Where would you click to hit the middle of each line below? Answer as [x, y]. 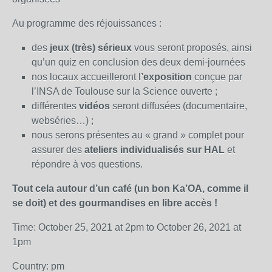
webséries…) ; [63, 121]
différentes [55, 106]
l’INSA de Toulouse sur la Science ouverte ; [124, 91]
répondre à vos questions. [87, 164]
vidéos [94, 106]
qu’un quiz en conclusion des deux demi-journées [138, 62]
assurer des [58, 150]
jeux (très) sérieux [91, 48]
